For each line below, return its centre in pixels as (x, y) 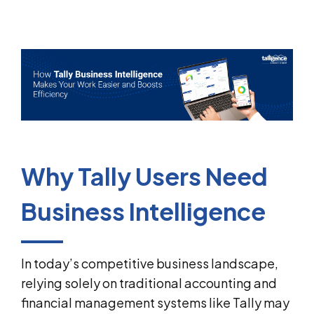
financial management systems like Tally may (155, 302)
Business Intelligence (143, 211)
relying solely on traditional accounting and (149, 282)
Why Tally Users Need (144, 176)
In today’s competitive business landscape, (150, 263)
